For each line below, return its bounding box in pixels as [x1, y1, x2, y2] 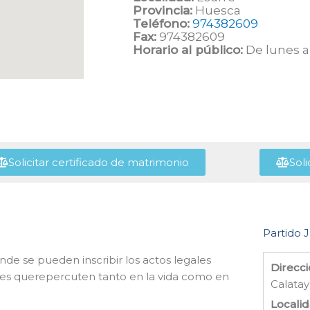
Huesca [192, 3, 241, 17]
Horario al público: [133, 43, 243, 57]
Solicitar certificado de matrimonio [8, 156, 189, 169]
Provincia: [133, 3, 192, 17]
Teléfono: [133, 17, 190, 30]
